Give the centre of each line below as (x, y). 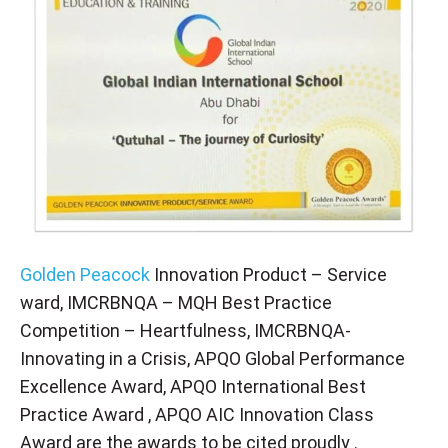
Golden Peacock (85, 274)
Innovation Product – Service (268, 274)
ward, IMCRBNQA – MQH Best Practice (176, 302)
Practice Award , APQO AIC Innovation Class (197, 414)
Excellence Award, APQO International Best (193, 386)
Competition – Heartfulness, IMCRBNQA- (185, 330)
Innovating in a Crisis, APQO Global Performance (212, 358)
